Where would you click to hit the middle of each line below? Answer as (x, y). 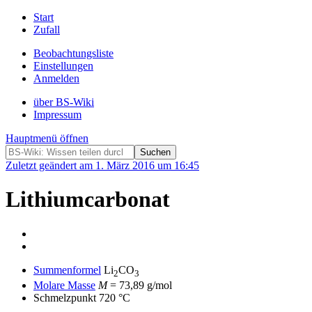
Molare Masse (64, 286)
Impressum (57, 115)
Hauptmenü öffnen (47, 138)
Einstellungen (63, 66)
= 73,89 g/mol (140, 286)
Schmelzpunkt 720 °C (82, 298)
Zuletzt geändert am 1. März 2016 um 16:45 (102, 165)
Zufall (47, 30)
